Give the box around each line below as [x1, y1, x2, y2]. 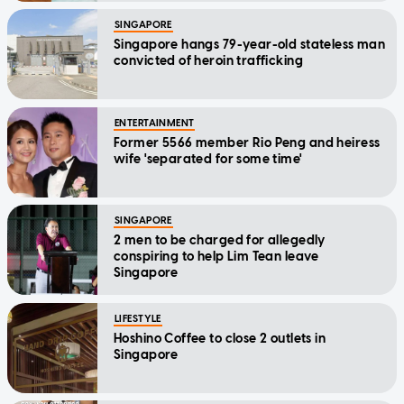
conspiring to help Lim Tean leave [114, 248, 319, 264]
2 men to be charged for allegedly [114, 232, 326, 248]
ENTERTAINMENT [115, 116, 195, 129]
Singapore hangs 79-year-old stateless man [114, 36, 386, 52]
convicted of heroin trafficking [114, 52, 304, 69]
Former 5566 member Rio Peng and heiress [114, 134, 381, 151]
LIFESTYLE [115, 312, 161, 325]
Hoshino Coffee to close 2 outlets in [114, 330, 326, 346]
